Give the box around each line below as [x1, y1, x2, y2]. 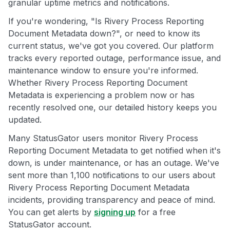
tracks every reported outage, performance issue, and [8, 52, 221, 63]
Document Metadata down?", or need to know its [8, 28, 200, 39]
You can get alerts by [8, 206, 94, 217]
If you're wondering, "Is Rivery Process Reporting [8, 15, 204, 26]
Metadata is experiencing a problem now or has [8, 89, 195, 100]
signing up [94, 206, 136, 217]
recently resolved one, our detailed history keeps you [8, 102, 217, 112]
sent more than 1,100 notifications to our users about [8, 169, 215, 180]
